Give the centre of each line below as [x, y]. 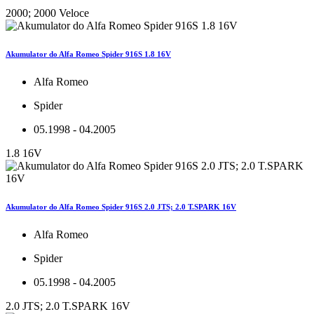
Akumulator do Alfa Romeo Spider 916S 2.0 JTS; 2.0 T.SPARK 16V [121, 206]
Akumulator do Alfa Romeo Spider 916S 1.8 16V [88, 54]
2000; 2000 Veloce [47, 13]
